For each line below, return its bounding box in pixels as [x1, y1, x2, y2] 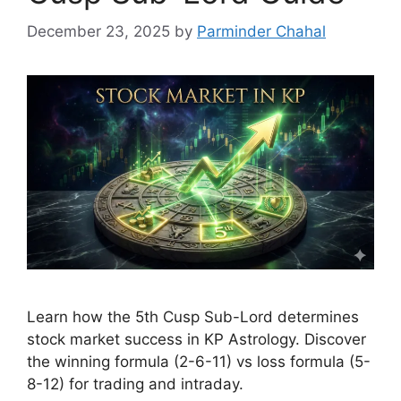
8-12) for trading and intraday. [27, 374, 243, 393]
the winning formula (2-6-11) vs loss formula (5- [27, 352, 371, 371]
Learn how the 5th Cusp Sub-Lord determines [27, 307, 359, 326]
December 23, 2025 [27, 22, 170, 40]
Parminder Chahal [197, 22, 326, 40]
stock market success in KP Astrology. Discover [27, 329, 366, 348]
